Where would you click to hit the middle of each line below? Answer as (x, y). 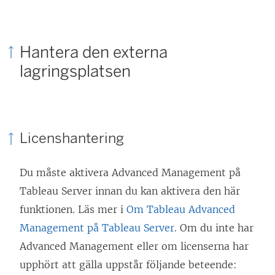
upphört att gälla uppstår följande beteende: (128, 265)
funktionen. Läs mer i (73, 210)
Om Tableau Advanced (181, 210)
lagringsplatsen (75, 72)
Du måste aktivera (66, 173)
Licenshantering (72, 138)
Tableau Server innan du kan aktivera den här (130, 191)
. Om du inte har (214, 228)
